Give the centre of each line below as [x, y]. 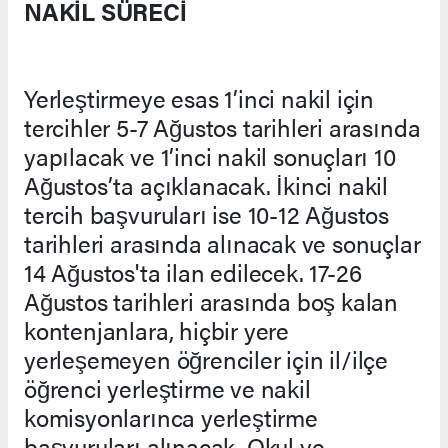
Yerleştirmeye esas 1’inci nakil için [199, 97]
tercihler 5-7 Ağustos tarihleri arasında [222, 126]
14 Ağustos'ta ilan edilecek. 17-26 [193, 271]
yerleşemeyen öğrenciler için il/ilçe [206, 358]
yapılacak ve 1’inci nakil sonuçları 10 [210, 155]
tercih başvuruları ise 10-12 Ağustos [207, 213]
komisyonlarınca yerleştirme [171, 416]
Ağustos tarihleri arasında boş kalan [211, 300]
